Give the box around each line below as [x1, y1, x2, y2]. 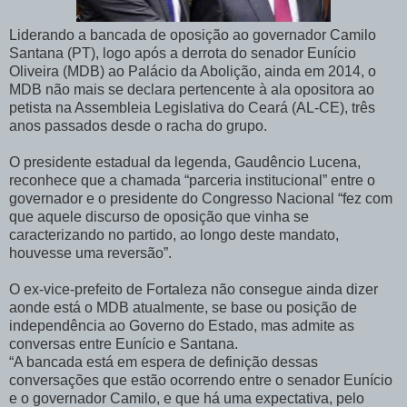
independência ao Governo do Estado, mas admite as [9, 318, 354, 334]
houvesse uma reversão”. [9, 245, 172, 262]
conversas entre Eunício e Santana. [9, 336, 238, 352]
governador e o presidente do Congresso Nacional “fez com [9, 191, 392, 207]
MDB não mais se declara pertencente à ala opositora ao [9, 82, 374, 98]
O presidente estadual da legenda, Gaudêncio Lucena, [9, 154, 361, 171]
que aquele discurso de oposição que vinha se [9, 209, 309, 225]
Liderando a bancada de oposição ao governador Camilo [9, 27, 376, 44]
